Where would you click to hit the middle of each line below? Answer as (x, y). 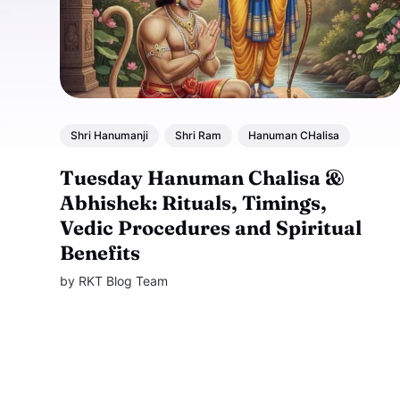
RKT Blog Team (124, 281)
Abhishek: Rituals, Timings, (194, 203)
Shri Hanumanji (110, 135)
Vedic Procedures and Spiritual (211, 228)
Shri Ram (199, 135)
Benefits (100, 253)
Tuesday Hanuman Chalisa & (203, 178)
